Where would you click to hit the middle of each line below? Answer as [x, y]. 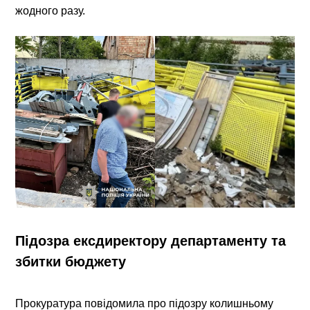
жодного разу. [51, 10]
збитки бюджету [71, 262]
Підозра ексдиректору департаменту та [151, 241]
